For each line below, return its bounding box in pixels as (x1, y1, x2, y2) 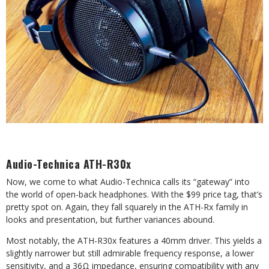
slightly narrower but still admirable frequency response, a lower (6, 247, 254, 259)
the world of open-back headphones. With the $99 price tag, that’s (6, 189, 262, 200)
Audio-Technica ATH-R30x (6, 156, 131, 172)
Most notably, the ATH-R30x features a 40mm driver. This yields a (6, 235, 262, 246)
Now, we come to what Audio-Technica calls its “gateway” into (6, 176, 250, 187)
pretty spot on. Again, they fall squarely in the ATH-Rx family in (6, 201, 248, 213)
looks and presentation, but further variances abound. (6, 214, 214, 225)
